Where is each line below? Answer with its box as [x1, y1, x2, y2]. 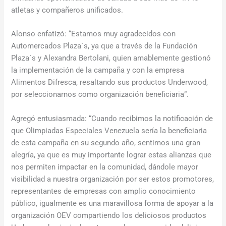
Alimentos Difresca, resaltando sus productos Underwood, [11, 78, 208, 87]
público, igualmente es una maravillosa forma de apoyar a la [11, 198, 214, 208]
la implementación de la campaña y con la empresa [11, 66, 185, 75]
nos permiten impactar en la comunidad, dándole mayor [11, 162, 199, 172]
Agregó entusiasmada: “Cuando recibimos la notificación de [11, 114, 213, 123]
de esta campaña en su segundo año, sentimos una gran [11, 138, 201, 147]
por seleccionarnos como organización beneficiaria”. [11, 90, 191, 99]
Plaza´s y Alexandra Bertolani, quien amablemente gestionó [11, 53, 211, 63]
